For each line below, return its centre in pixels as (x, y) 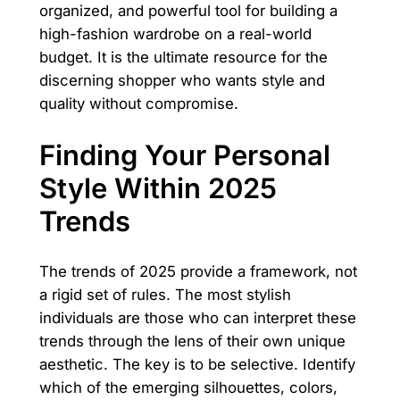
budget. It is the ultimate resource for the (183, 57)
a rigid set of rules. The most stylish (165, 295)
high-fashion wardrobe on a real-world (175, 33)
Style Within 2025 (158, 187)
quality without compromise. (138, 103)
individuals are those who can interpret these (197, 318)
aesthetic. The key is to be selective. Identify (197, 365)
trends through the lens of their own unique (192, 342)
